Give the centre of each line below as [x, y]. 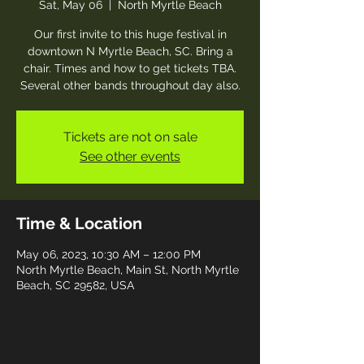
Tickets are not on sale [130, 137]
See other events [130, 156]
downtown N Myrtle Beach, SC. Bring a [130, 51]
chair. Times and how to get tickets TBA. [130, 68]
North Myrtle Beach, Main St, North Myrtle [128, 270]
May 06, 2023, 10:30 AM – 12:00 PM [108, 254]
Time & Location [79, 223]
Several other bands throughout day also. [130, 85]
